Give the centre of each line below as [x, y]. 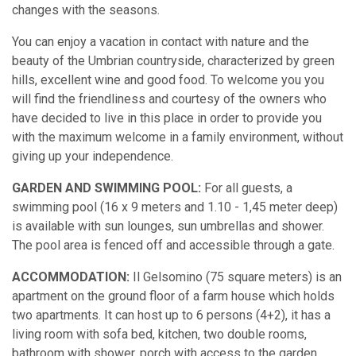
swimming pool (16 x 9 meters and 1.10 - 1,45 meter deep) [175, 207]
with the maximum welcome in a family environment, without [178, 137]
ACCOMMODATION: [72, 277]
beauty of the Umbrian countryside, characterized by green [173, 61]
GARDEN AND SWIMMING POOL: [106, 188]
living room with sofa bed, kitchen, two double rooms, [159, 335]
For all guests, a [247, 188]
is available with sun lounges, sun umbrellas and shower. [168, 226]
